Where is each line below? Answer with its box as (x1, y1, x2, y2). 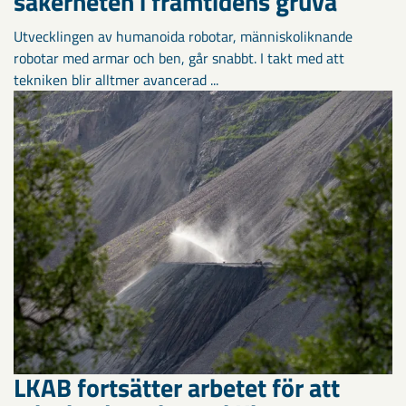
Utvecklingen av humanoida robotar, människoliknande (14, 24, 353, 47)
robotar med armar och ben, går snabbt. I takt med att (14, 46, 344, 69)
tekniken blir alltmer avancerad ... (14, 68, 218, 91)
